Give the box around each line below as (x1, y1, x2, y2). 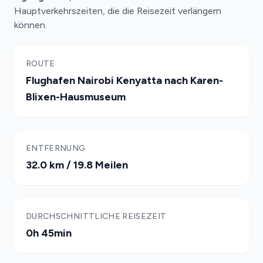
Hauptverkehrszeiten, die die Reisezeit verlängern (14, 5, 221, 16)
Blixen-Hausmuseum (26, 90, 126, 103)
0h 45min (26, 227, 72, 240)
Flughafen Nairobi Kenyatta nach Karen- (26, 74, 223, 87)
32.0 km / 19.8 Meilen (26, 159, 128, 171)
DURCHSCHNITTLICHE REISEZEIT (26, 211, 167, 221)
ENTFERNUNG (26, 143, 86, 153)
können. (14, 19, 47, 31)
